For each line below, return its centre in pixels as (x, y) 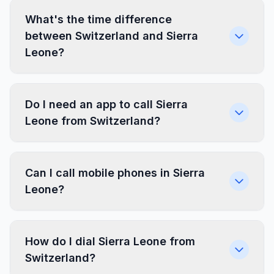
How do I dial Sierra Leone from (110, 241)
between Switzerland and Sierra (112, 36)
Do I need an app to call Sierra (106, 104)
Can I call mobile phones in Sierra (115, 173)
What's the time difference (98, 19)
